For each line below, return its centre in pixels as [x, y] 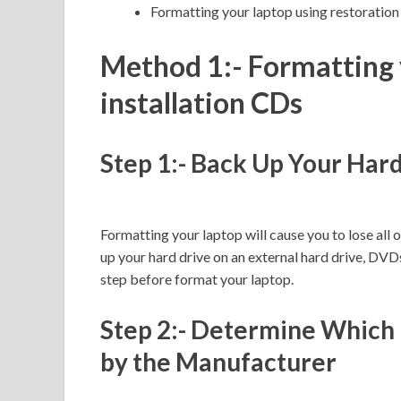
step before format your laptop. [197, 279]
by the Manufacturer [218, 361]
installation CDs [201, 103]
